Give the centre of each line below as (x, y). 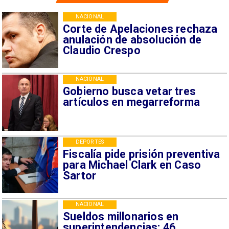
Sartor (79, 175)
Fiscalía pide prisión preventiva (141, 154)
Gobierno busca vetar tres (129, 91)
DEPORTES (90, 142)
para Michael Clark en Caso (132, 165)
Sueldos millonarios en (121, 217)
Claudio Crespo (101, 50)
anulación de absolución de (132, 39)
